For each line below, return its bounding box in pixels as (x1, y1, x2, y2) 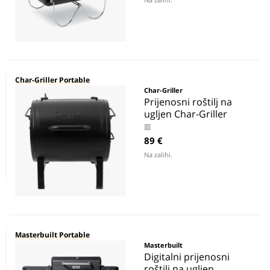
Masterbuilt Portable (15, 230, 90, 240)
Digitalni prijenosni (144, 250, 230, 263)
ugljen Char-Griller (144, 107, 227, 121)
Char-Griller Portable (15, 75, 90, 85)
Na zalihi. (144, 150, 172, 159)
